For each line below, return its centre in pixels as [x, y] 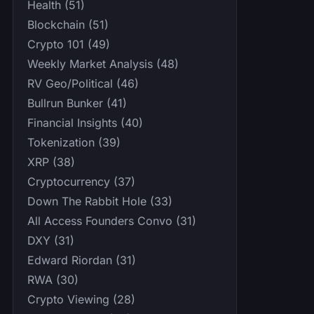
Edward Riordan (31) [82, 260]
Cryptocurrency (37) [81, 182]
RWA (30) [53, 280]
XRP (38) [51, 162]
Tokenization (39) [74, 143]
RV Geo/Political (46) [83, 84]
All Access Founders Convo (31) [112, 221]
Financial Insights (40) [85, 123]
